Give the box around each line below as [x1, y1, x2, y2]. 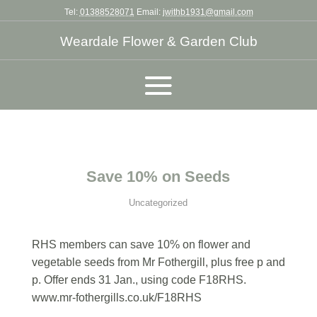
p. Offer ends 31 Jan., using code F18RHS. [31, 274, 246, 286]
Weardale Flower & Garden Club [59, 34, 258, 49]
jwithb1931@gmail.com [162, 7, 253, 17]
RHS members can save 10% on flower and [31, 238, 250, 250]
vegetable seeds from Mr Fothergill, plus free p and [31, 256, 285, 268]
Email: [134, 7, 163, 17]
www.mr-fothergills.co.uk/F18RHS [31, 292, 202, 304]
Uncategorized [129, 197, 188, 208]
